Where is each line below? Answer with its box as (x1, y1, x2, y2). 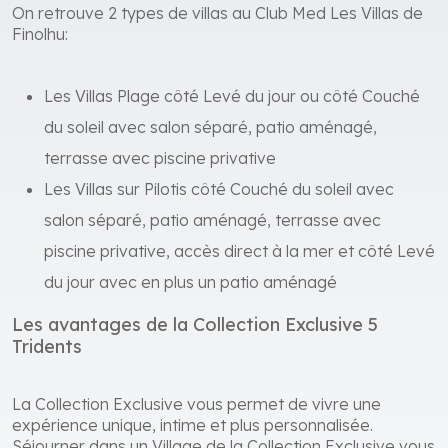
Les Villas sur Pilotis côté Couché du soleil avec (44, 183, 394, 204)
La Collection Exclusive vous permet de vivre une (12, 398, 381, 419)
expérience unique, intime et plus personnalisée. (12, 419, 373, 440)
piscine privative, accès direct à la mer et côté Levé (44, 245, 435, 266)
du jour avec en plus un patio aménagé (44, 276, 337, 297)
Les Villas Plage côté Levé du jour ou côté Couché (44, 90, 420, 111)
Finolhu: (12, 28, 72, 49)
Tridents (12, 339, 82, 363)
